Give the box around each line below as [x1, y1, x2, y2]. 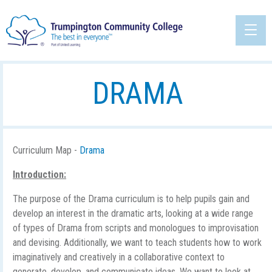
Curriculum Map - [13, 144, 80, 156]
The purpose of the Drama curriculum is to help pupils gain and [13, 193, 250, 205]
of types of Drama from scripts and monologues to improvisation [13, 222, 259, 234]
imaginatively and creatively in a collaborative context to [13, 251, 225, 263]
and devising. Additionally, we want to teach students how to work [13, 237, 262, 248]
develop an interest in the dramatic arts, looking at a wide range [13, 208, 253, 219]
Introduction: [13, 169, 66, 180]
